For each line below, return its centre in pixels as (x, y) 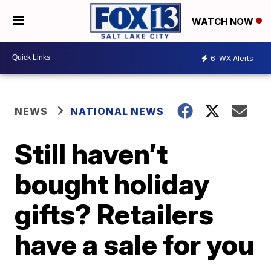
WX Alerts (235, 59)
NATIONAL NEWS (117, 111)
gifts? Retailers (114, 214)
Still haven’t (91, 153)
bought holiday (112, 184)
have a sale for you (135, 244)
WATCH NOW (224, 21)
